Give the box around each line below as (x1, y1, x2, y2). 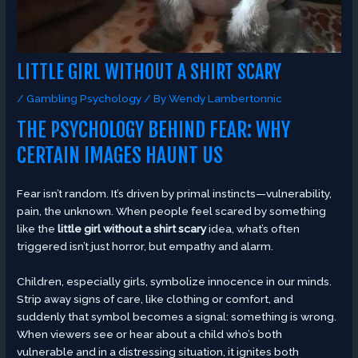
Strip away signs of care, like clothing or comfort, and (17, 292, 294, 305)
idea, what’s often (206, 221, 300, 235)
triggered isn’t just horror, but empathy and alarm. (17, 239, 274, 253)
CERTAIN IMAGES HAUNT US (17, 142, 224, 168)
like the (17, 221, 58, 235)
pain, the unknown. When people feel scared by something (17, 204, 327, 217)
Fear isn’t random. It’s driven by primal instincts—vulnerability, (17, 186, 332, 200)
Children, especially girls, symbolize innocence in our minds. (17, 274, 332, 288)
